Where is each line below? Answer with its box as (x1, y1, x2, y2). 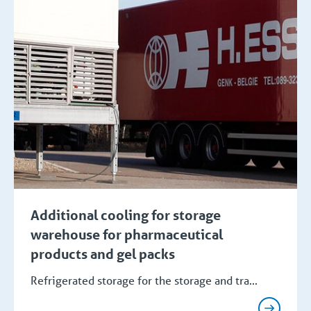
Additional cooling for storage (31, 207, 221, 224)
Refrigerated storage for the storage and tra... (31, 273, 258, 288)
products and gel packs (31, 246, 175, 263)
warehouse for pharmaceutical (31, 226, 223, 244)
